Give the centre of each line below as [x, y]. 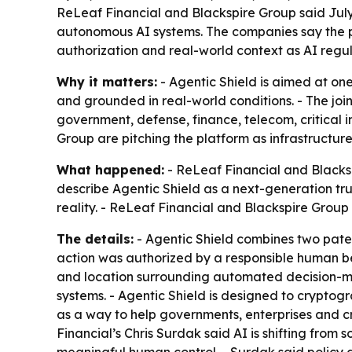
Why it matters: [107, 82]
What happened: [110, 170]
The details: [95, 239]
